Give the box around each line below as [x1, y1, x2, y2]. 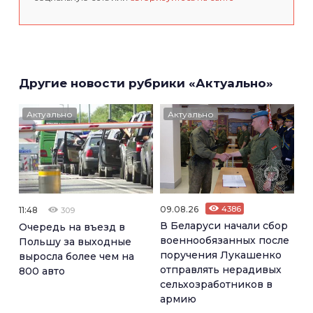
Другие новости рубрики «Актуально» [19, 76, 273, 90]
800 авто [19, 264, 65, 277]
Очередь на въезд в [19, 220, 125, 233]
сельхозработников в [160, 277, 272, 291]
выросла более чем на [19, 249, 134, 263]
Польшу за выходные [19, 235, 131, 248]
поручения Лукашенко [160, 248, 282, 261]
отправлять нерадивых [160, 263, 282, 276]
